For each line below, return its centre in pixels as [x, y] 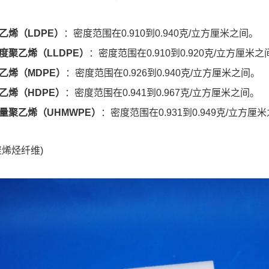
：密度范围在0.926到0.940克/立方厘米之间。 [163, 73]
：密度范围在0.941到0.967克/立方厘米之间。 [162, 92]
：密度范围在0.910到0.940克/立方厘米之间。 [161, 33]
